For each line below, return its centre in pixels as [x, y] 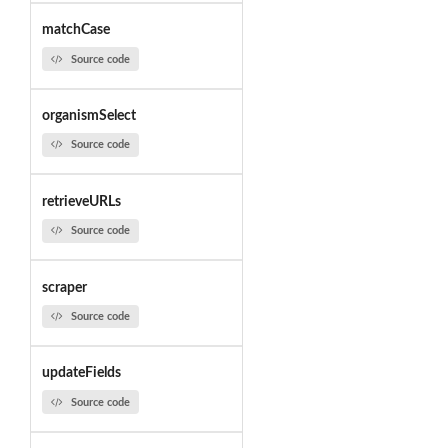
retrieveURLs [81, 201]
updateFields [81, 373]
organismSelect [88, 116]
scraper [64, 287]
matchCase [75, 30]
